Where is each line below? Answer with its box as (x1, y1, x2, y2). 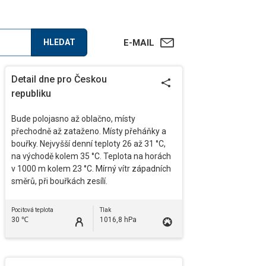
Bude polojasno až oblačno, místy (11, 114, 135, 123)
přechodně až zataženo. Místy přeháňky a (11, 126, 166, 136)
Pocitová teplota (11, 207, 53, 213)
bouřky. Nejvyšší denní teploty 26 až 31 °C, (11, 139, 166, 148)
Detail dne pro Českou (11, 74, 107, 85)
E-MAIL (123, 37, 154, 48)
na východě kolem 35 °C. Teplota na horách (11, 151, 171, 161)
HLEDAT (43, 37, 75, 47)
